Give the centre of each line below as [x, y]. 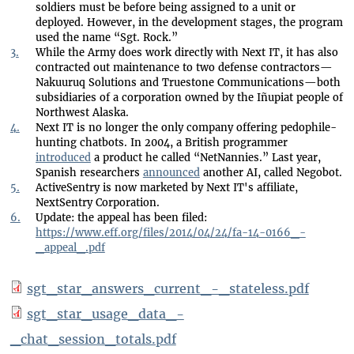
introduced [63, 158]
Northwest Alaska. [82, 113]
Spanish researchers [89, 173]
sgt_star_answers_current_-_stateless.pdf [168, 288]
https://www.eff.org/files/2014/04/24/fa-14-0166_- [170, 233]
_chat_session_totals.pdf [93, 339]
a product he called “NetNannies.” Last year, [205, 158]
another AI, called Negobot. [271, 173]
